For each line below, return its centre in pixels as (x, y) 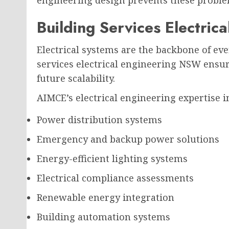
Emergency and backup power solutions (128, 139)
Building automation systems (104, 217)
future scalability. (76, 78)
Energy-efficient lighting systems (112, 158)
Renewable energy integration (106, 197)
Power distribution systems (99, 120)
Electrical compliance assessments (115, 178)
